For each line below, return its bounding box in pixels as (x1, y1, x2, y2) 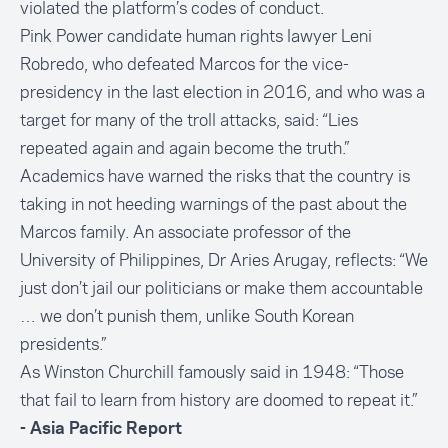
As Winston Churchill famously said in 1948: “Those (20, 360, 404, 385)
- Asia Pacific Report (20, 421, 186, 438)
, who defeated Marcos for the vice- (84, 52, 349, 77)
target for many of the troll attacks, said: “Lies (20, 108, 358, 133)
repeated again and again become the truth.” (20, 136, 349, 161)
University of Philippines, (20, 248, 208, 273)
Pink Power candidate (20, 24, 186, 49)
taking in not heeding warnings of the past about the (20, 192, 407, 217)
